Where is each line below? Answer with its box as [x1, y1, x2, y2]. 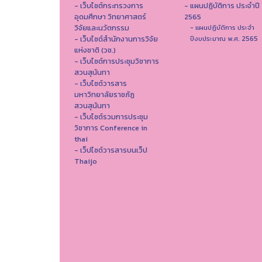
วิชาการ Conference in [74, 122, 147, 134]
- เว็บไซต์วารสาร [74, 78, 127, 89]
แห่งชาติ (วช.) [74, 44, 116, 56]
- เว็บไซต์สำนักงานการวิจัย [74, 33, 158, 45]
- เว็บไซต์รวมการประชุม [74, 111, 148, 123]
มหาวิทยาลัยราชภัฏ [74, 89, 135, 101]
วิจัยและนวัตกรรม [74, 22, 129, 34]
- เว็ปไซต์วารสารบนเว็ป [74, 144, 147, 156]
